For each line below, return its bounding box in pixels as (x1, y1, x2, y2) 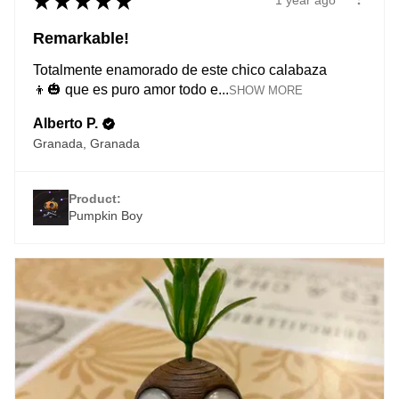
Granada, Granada (33, 135, 140, 151)
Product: (69, 191, 125, 206)
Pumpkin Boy (69, 208, 142, 223)
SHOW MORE (229, 83, 303, 97)
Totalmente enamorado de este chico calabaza (33, 61, 327, 77)
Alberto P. (33, 115, 98, 131)
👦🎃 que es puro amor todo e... (33, 81, 229, 97)
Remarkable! (33, 28, 129, 47)
